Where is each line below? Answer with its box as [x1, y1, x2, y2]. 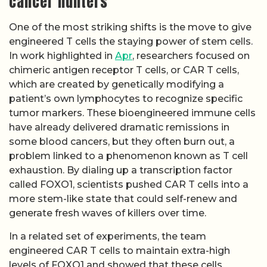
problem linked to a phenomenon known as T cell [9, 150, 248, 162]
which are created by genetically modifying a [9, 79, 224, 91]
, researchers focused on [132, 50, 250, 62]
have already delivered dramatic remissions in [9, 122, 229, 133]
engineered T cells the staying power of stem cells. [9, 36, 253, 48]
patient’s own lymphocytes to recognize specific [9, 93, 243, 105]
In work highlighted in [9, 50, 115, 62]
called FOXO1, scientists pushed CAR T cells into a [9, 179, 249, 191]
